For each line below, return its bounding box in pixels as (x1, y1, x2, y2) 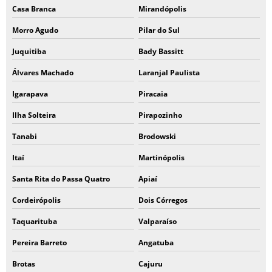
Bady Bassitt (138, 46, 183, 56)
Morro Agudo (12, 25, 58, 35)
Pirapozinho (138, 110, 182, 120)
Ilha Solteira (12, 110, 56, 120)
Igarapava (12, 89, 48, 99)
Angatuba (138, 237, 174, 248)
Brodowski (138, 131, 176, 141)
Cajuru (138, 259, 163, 269)
